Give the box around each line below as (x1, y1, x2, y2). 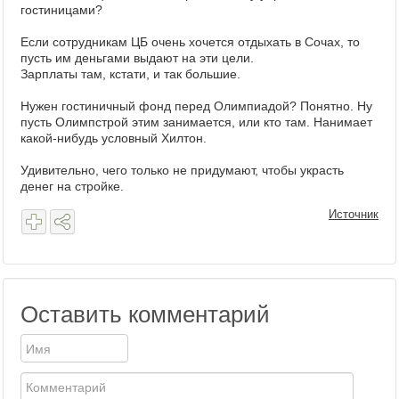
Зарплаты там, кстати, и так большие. (20, 67, 240, 81)
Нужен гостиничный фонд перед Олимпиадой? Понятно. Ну (20, 99, 372, 113)
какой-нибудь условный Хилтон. (20, 131, 207, 145)
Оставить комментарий (20, 301, 270, 328)
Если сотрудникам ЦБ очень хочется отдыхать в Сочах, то (20, 35, 360, 49)
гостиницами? (20, 3, 102, 17)
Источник (329, 208, 379, 221)
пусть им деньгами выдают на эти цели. (20, 51, 254, 65)
